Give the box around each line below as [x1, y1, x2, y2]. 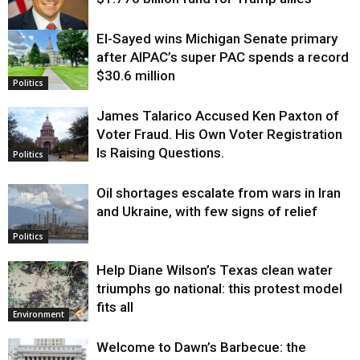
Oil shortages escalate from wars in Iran [96, 184, 341, 201]
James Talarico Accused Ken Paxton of [96, 107, 339, 124]
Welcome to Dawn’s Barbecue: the [96, 338, 306, 355]
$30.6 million [96, 67, 175, 84]
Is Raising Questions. [96, 144, 224, 161]
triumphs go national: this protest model [96, 280, 342, 297]
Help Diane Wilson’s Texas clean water [96, 261, 333, 278]
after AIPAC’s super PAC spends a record [96, 48, 349, 65]
